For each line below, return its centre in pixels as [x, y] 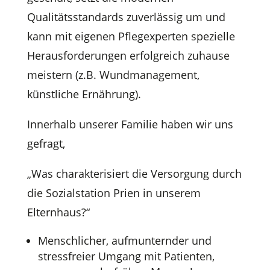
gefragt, [46, 143]
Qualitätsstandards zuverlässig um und [126, 17]
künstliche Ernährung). [84, 94]
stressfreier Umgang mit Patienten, [126, 256]
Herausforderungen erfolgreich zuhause [128, 55]
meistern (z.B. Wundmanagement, [113, 74]
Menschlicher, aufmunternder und [124, 240]
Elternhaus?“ [58, 212]
